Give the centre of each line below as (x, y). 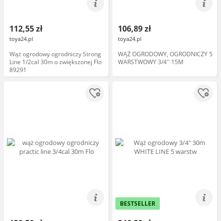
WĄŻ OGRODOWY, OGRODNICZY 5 (165, 54)
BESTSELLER (138, 203)
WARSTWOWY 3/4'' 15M (151, 62)
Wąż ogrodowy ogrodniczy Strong (55, 54)
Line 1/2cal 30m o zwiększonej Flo (55, 62)
